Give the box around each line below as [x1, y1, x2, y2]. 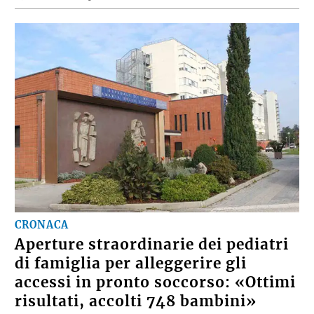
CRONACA [15, 219, 69, 231]
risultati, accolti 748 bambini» [15, 292, 257, 310]
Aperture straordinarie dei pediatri [15, 235, 289, 254]
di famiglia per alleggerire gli [15, 254, 247, 273]
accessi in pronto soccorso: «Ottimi [15, 273, 296, 292]
